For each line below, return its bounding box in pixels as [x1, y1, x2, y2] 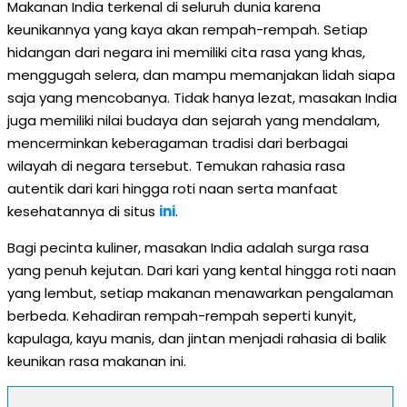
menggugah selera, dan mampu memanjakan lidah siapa [7, 65, 395, 84]
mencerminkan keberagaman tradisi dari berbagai [7, 134, 348, 153]
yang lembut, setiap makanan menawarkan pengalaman [7, 283, 393, 303]
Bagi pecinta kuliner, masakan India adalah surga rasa [7, 238, 369, 257]
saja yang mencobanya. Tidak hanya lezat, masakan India [7, 88, 397, 107]
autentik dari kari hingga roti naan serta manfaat [7, 179, 338, 198]
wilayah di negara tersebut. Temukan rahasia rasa [7, 156, 345, 175]
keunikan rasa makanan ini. [7, 352, 186, 371]
